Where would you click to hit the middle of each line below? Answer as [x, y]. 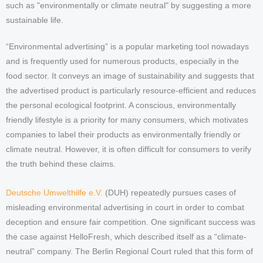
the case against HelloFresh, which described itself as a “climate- [126, 237]
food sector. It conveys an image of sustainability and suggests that [130, 76]
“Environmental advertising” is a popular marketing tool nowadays [127, 46]
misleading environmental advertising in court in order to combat [125, 207]
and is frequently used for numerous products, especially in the [122, 61]
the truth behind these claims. [61, 164]
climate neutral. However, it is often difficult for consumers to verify [129, 149]
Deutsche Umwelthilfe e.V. [54, 193]
